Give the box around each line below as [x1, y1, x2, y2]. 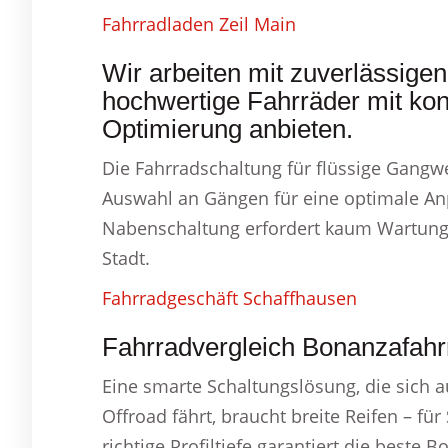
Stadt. [102, 246, 150, 270]
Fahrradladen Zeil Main [102, 12, 296, 36]
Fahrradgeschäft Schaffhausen [102, 286, 357, 310]
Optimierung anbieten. [102, 114, 353, 144]
